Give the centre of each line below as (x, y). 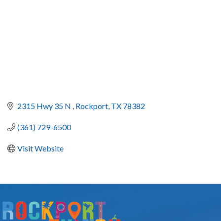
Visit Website (40, 148)
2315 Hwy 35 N (45, 106)
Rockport (92, 106)
